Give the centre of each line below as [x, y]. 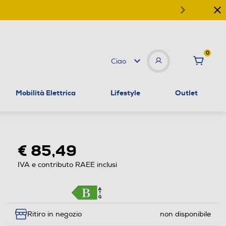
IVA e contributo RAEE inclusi [67, 164]
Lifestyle [125, 93]
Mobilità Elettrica [46, 93]
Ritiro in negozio [54, 214]
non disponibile [185, 214]
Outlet [186, 93]
